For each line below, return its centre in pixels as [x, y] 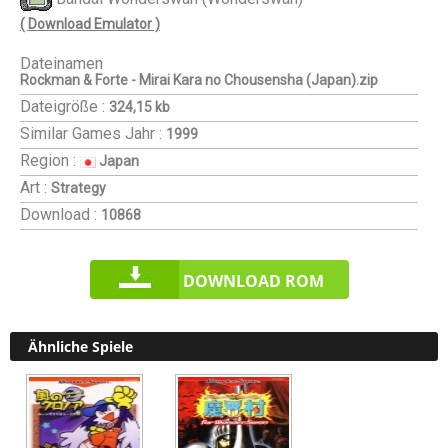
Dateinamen [61, 63]
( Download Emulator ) [90, 24]
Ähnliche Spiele [80, 346]
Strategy [78, 188]
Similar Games [72, 133]
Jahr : [143, 133]
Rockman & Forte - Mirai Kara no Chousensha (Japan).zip [199, 80]
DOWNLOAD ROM [253, 281]
